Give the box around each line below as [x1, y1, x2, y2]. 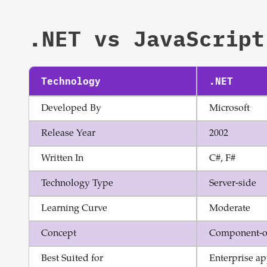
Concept [41, 229, 76, 238]
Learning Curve [41, 204, 107, 213]
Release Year [41, 129, 95, 138]
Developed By [41, 104, 101, 113]
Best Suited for [41, 254, 103, 263]
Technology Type [41, 179, 113, 188]
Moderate [209, 204, 250, 213]
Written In [41, 154, 83, 163]
